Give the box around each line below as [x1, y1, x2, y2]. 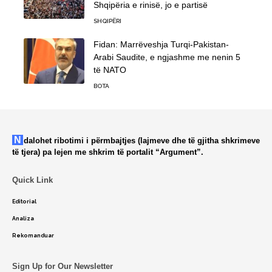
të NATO [93, 64, 126, 75]
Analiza [12, 215, 34, 222]
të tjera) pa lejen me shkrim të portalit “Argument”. [12, 147, 203, 157]
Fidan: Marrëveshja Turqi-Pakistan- [93, 39, 229, 49]
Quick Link [12, 175, 53, 185]
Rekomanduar [12, 232, 54, 239]
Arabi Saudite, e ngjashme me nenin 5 [93, 52, 240, 62]
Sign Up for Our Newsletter [12, 261, 113, 271]
